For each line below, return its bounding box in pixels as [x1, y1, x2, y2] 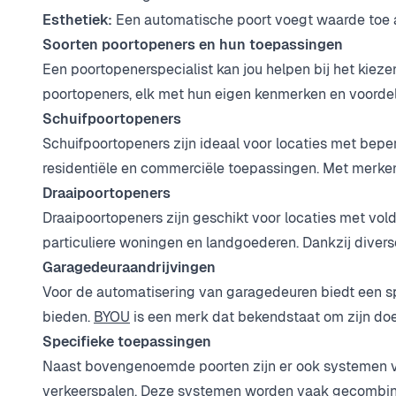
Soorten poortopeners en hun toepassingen [42, 35, 343, 54]
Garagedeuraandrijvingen [42, 258, 216, 277]
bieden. [42, 308, 94, 326]
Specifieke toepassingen [42, 332, 211, 351]
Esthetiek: [42, 11, 112, 29]
